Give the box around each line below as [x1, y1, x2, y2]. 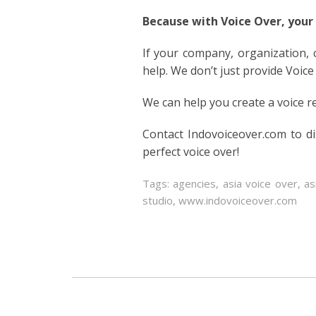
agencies [173, 176, 217, 190]
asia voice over [222, 176, 298, 190]
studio [142, 193, 173, 207]
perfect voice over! [142, 143, 239, 159]
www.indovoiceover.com [178, 193, 297, 207]
